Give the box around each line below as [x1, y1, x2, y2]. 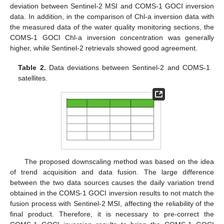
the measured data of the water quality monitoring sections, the [10, 23, 214, 31]
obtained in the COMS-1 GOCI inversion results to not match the [10, 189, 214, 197]
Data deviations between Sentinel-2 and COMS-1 [45, 63, 210, 71]
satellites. [18, 73, 48, 82]
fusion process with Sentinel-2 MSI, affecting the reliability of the [10, 199, 214, 208]
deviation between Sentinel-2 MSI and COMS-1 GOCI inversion [10, 2, 214, 10]
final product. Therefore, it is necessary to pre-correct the [10, 210, 214, 218]
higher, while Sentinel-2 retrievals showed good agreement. [10, 44, 197, 52]
